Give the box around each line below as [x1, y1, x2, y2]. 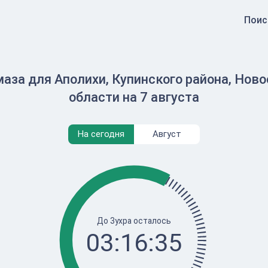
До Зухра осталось [96, 215, 172, 226]
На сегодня [78, 129, 124, 139]
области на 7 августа [69, 90, 199, 105]
